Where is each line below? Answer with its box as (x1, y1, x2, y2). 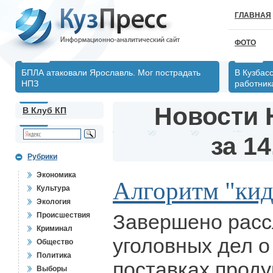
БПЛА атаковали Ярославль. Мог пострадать (21, 68, 200, 77)
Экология (37, 197, 71, 206)
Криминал (37, 224, 73, 233)
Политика (37, 251, 71, 260)
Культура (37, 184, 70, 193)
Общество (37, 238, 73, 246)
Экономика (37, 171, 76, 179)
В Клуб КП (23, 105, 66, 115)
